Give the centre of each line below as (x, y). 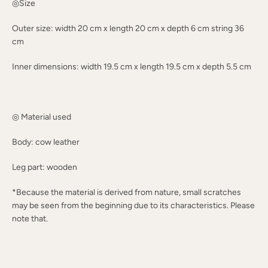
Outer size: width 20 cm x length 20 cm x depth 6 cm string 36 (128, 28)
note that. (30, 219)
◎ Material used (42, 117)
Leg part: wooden (45, 167)
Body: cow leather (46, 142)
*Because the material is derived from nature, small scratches (127, 192)
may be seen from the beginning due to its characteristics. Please (133, 205)
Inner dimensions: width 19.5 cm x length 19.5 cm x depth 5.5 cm (132, 67)
